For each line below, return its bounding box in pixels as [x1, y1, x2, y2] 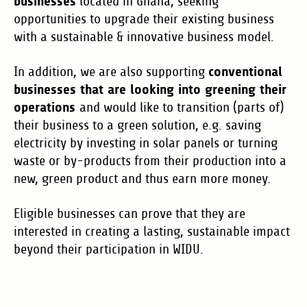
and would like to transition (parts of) [79, 99, 284, 115]
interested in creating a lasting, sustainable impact [14, 223, 290, 239]
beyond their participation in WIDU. [14, 241, 204, 257]
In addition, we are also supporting [14, 64, 208, 79]
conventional [208, 63, 282, 79]
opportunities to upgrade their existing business [14, 11, 274, 27]
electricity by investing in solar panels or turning [14, 135, 278, 151]
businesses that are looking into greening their [14, 81, 286, 97]
